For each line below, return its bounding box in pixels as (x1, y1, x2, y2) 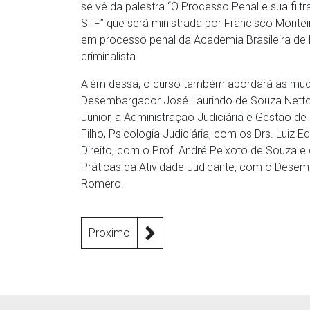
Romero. (81, 177, 124, 190)
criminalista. (81, 50, 138, 63)
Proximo (89, 226, 130, 239)
